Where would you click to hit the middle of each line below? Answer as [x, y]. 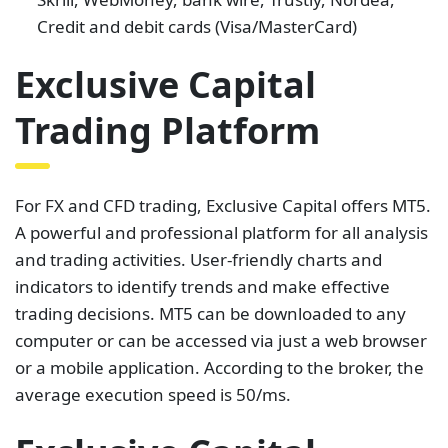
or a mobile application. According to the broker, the [219, 367]
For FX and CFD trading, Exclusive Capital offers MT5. [223, 205]
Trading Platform [167, 130]
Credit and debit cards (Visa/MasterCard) [197, 26]
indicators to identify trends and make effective [202, 286]
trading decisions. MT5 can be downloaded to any [210, 313]
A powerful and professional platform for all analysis [221, 232]
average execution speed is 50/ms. [153, 394]
